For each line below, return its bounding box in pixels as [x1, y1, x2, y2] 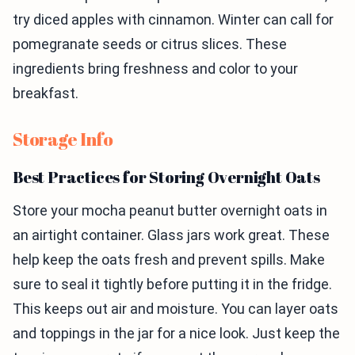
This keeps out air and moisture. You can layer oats [13, 300, 338, 318]
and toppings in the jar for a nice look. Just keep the [13, 325, 340, 342]
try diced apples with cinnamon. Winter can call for [13, 11, 334, 29]
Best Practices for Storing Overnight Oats [13, 166, 320, 189]
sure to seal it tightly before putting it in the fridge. [13, 276, 332, 293]
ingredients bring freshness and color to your [13, 60, 298, 78]
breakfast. [13, 85, 78, 102]
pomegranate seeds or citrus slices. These [13, 36, 287, 53]
